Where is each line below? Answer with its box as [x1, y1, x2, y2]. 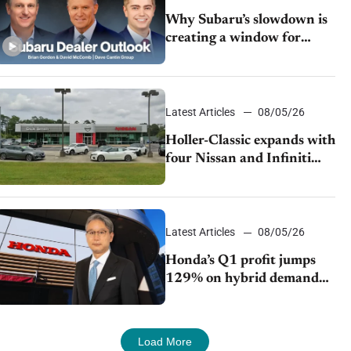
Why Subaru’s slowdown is [165, 13, 327, 28]
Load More [138, 335, 193, 348]
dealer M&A [165, 49, 242, 64]
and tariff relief [165, 289, 259, 304]
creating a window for [165, 31, 301, 46]
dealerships [165, 169, 233, 184]
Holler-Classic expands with [165, 133, 335, 148]
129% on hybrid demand [165, 271, 319, 286]
